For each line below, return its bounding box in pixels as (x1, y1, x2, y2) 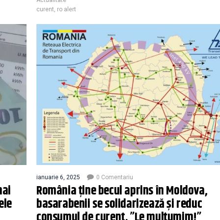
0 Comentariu (96, 173, 133, 181)
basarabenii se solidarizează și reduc (36, 194, 202, 214)
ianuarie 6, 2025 (36, 173, 80, 181)
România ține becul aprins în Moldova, (36, 181, 208, 200)
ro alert (57, 5, 76, 13)
